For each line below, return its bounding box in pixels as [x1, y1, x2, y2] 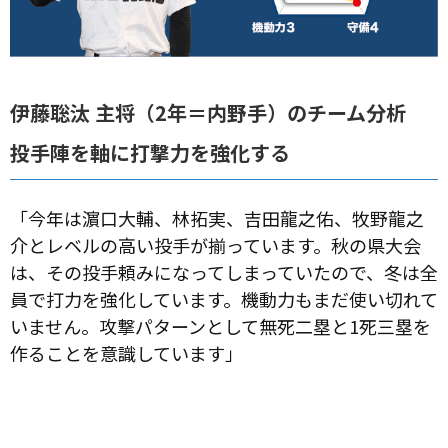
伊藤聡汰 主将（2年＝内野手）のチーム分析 [10, 97, 406, 127]
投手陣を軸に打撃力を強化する [10, 137, 290, 167]
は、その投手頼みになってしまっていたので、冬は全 [10, 258, 438, 285]
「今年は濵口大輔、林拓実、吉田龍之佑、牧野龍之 [10, 204, 424, 231]
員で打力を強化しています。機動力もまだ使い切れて [10, 285, 438, 312]
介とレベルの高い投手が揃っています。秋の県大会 [10, 231, 421, 258]
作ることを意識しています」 [10, 339, 243, 366]
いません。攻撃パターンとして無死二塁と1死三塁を [10, 312, 431, 339]
